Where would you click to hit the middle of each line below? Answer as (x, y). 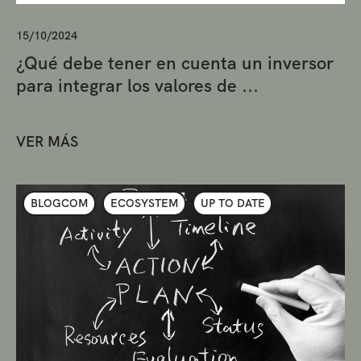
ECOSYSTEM (144, 203)
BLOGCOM (59, 203)
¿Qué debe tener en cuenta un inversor (175, 63)
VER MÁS (47, 141)
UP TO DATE (232, 203)
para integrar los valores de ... (137, 85)
